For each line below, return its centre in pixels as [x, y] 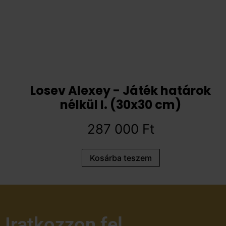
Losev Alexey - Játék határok [121, 90]
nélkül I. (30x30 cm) [121, 104]
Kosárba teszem [121, 158]
